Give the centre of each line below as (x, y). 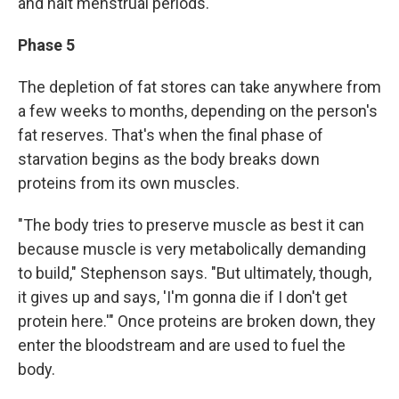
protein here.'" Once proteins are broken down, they (197, 321)
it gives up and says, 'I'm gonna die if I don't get (183, 297)
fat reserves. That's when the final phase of (171, 135)
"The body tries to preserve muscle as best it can (191, 225)
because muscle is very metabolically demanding (192, 249)
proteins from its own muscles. (129, 183)
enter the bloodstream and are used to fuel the (182, 345)
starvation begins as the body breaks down (169, 159)
